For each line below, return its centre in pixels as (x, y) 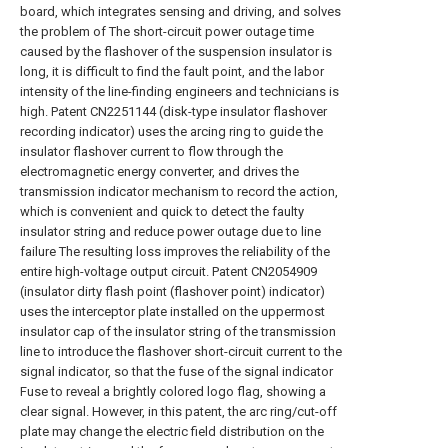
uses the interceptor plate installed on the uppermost (172, 311)
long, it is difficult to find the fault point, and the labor (172, 71)
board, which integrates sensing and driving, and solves (180, 11)
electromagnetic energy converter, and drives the (159, 171)
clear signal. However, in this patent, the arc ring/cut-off (178, 411)
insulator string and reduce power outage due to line (170, 231)
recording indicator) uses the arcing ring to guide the (171, 131)
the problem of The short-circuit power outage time (167, 31)
